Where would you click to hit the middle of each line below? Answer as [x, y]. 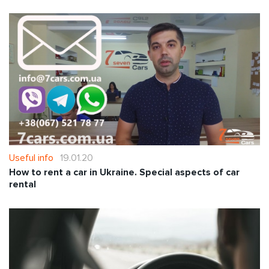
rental [23, 184]
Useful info [31, 158]
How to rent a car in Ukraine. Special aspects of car [124, 172]
